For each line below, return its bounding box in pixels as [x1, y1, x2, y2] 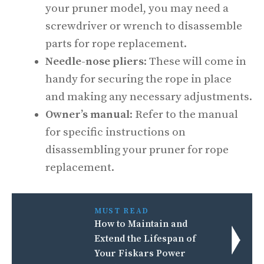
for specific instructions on [45, 125, 186, 139]
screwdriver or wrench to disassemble [45, 19, 242, 33]
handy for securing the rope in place [45, 72, 232, 86]
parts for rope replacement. [45, 37, 187, 51]
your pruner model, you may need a [45, 1, 229, 15]
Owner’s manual [45, 107, 130, 121]
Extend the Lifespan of [94, 233, 196, 245]
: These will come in [144, 54, 246, 68]
